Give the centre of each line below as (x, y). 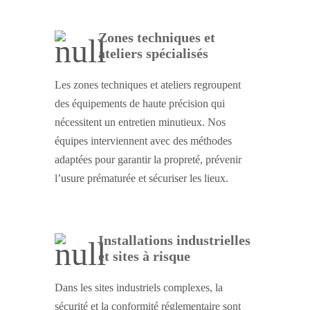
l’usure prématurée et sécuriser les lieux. (142, 178)
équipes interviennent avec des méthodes (143, 140)
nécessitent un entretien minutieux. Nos (140, 122)
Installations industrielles (174, 240)
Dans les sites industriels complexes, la (139, 287)
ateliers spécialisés (153, 53)
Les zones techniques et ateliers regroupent (148, 84)
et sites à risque (144, 256)
